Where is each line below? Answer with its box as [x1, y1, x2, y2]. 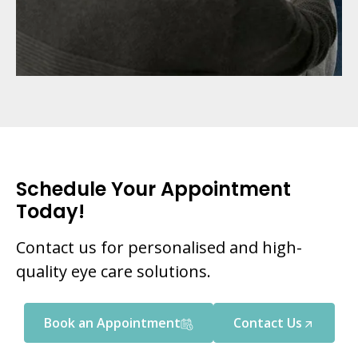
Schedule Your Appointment [16, 176, 291, 203]
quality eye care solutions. [16, 261, 211, 283]
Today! [16, 198, 85, 225]
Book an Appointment [43, 314, 181, 332]
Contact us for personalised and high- [16, 237, 302, 259]
